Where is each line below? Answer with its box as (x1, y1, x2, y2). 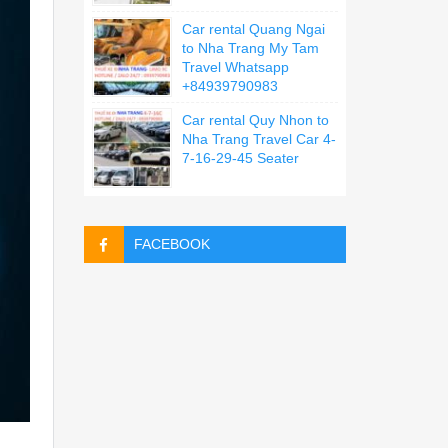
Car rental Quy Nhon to (181, 112, 329, 128)
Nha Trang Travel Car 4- (181, 131, 336, 147)
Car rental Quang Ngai (181, 21, 325, 37)
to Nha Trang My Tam (181, 40, 319, 56)
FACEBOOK (133, 236, 210, 252)
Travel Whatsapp (181, 59, 289, 75)
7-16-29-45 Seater (181, 150, 299, 166)
